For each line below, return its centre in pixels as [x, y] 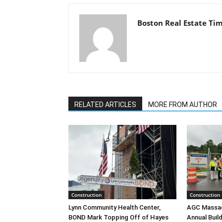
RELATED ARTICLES [105, 105]
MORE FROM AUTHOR [183, 105]
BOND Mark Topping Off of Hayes [118, 217]
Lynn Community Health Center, [114, 207]
